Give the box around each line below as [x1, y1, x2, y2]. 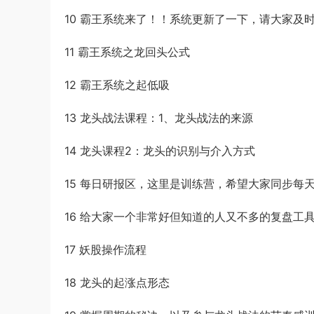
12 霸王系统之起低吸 [64, 78, 170, 92]
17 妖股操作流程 [64, 243, 146, 257]
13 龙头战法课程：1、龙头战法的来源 [64, 111, 253, 125]
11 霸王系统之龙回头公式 [64, 45, 190, 59]
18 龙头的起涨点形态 [64, 275, 170, 289]
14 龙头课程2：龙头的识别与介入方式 [64, 144, 255, 158]
